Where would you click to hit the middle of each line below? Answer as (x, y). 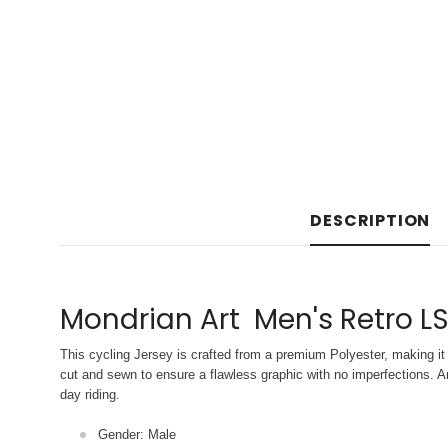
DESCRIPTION (370, 220)
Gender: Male (137, 434)
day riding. (90, 394)
